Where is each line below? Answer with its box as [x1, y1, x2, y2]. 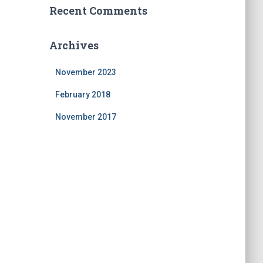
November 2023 [55, 68, 116, 77]
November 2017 [55, 112, 116, 122]
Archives [49, 38, 99, 52]
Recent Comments [49, 4, 147, 18]
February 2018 [55, 90, 110, 99]
